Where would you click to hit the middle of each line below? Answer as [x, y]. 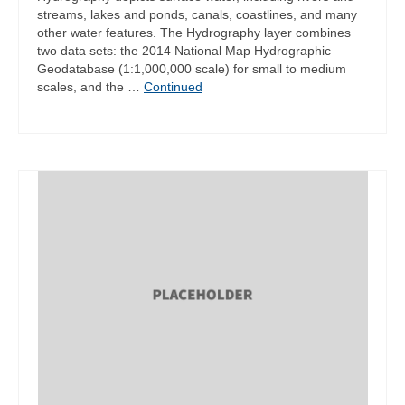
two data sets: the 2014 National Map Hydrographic [184, 50]
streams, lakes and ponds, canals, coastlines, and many [197, 14]
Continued [173, 86]
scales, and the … [90, 86]
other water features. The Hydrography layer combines [194, 32]
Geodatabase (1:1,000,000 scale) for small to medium [192, 68]
